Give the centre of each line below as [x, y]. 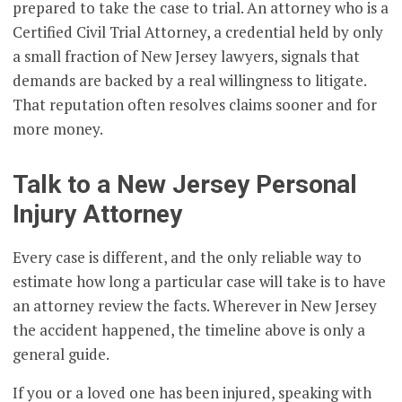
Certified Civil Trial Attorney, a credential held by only [198, 32]
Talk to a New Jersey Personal [185, 185]
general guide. [61, 354]
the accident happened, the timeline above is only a [189, 330]
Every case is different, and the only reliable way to [188, 258]
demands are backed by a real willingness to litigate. [190, 81]
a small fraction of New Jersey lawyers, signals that [187, 57]
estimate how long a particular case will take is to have [200, 282]
